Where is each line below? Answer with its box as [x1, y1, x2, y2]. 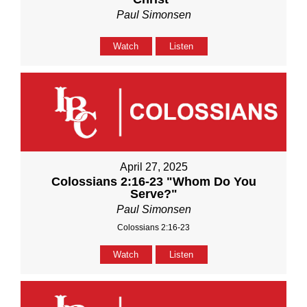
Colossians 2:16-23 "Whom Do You [51, 174, 256, 188]
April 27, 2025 [119, 160, 188, 173]
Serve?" [130, 186, 177, 201]
